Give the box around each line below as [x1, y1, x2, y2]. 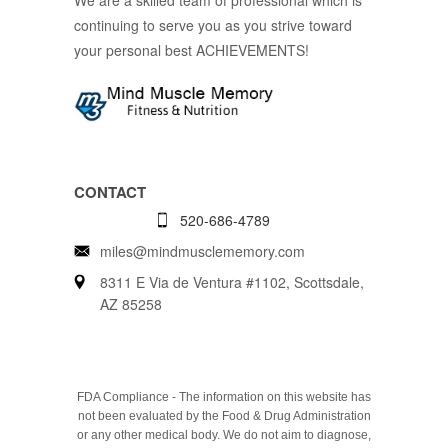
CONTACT [74, 180, 146, 203]
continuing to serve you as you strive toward [74, 14, 352, 35]
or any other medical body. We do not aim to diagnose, [77, 427, 371, 442]
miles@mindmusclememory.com [100, 240, 305, 261]
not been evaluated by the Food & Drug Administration [77, 408, 371, 423]
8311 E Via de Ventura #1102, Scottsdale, [100, 271, 364, 292]
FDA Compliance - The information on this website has [77, 389, 371, 404]
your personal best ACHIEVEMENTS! [74, 39, 309, 60]
